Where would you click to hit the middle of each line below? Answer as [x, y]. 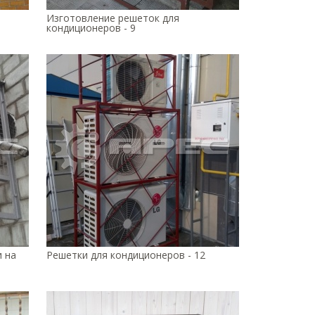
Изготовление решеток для [113, 18]
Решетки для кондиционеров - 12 [126, 255]
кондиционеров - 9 [91, 28]
